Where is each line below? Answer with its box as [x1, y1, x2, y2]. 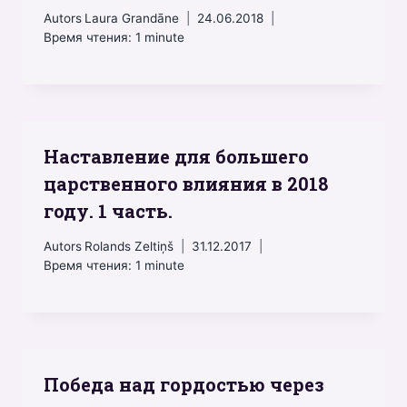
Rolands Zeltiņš [84, 239, 174, 253]
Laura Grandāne [84, 11, 180, 26]
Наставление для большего [44, 144, 309, 169]
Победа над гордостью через [44, 372, 324, 396]
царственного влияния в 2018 [44, 172, 328, 196]
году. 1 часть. [44, 199, 173, 223]
